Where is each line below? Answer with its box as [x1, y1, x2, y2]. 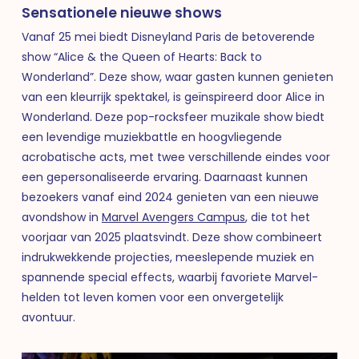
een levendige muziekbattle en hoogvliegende [21, 129, 282, 146]
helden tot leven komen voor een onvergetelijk [21, 289, 284, 306]
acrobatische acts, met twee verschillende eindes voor [21, 149, 330, 166]
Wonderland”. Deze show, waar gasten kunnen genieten [21, 69, 333, 86]
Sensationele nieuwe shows [21, 3, 222, 23]
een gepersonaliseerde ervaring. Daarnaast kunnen [21, 169, 308, 186]
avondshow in [21, 209, 102, 226]
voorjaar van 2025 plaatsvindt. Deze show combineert [21, 229, 322, 246]
